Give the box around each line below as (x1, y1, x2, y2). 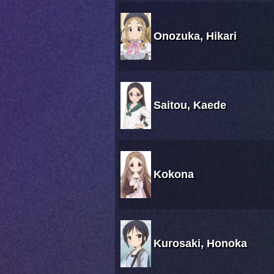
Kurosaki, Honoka (154, 237, 247, 250)
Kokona (154, 168, 194, 181)
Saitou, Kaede (154, 99, 226, 112)
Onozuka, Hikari (154, 30, 237, 43)
